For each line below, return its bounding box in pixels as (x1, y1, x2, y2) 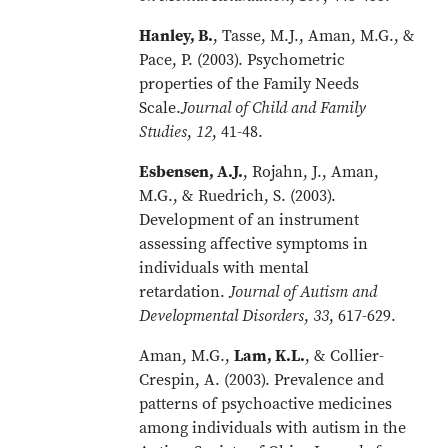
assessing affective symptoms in (139, 234, 369, 254)
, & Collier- (305, 346, 385, 366)
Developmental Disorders (139, 306, 305, 326)
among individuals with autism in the (139, 418, 407, 438)
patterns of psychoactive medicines (139, 394, 393, 414)
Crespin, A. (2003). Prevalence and (139, 370, 385, 390)
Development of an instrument (139, 210, 360, 230)
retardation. (139, 282, 230, 302)
